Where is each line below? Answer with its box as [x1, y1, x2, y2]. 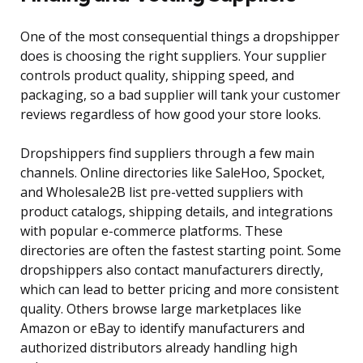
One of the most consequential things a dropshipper [20, 28, 340, 46]
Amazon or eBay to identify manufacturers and [20, 319, 305, 338]
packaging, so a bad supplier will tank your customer [20, 86, 340, 105]
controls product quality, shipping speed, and [20, 66, 294, 85]
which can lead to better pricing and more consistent [20, 280, 339, 299]
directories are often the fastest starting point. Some [20, 241, 341, 260]
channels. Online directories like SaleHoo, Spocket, [20, 164, 325, 182]
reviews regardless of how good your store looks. [20, 105, 321, 124]
